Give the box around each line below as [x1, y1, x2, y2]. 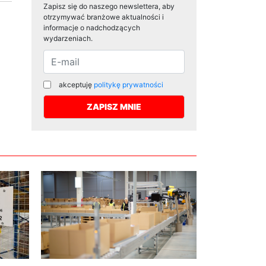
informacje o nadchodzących [43, 23, 141, 33]
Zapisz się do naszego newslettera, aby [43, 2, 175, 11]
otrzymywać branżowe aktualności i [43, 12, 164, 22]
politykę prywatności [94, 80, 164, 90]
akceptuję [59, 80, 94, 90]
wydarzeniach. [43, 34, 93, 43]
